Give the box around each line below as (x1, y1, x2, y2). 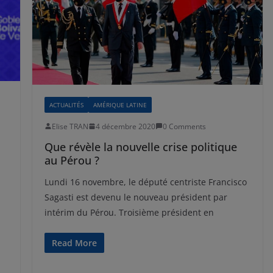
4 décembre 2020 (95, 121, 155, 132)
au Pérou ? (44, 152, 99, 168)
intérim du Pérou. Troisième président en (44, 206, 214, 218)
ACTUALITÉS (49, 100, 83, 109)
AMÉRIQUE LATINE (93, 100, 147, 109)
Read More (51, 236, 97, 249)
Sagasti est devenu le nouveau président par (44, 191, 227, 203)
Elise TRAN (51, 121, 88, 132)
